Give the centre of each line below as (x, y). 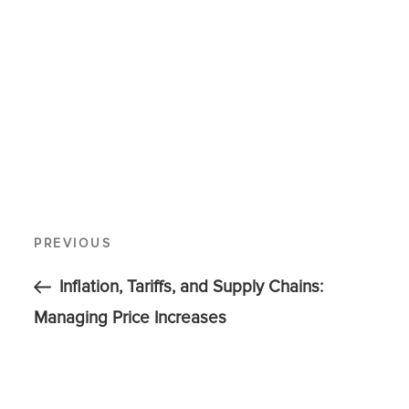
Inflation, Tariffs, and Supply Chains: (192, 287)
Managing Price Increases (131, 318)
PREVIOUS (73, 244)
